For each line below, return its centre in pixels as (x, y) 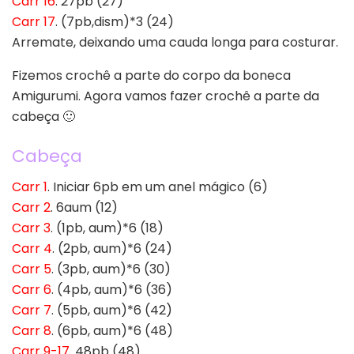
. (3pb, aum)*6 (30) (111, 269)
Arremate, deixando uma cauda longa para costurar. (175, 43)
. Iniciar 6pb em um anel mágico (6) (158, 186)
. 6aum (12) (84, 207)
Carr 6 (32, 289)
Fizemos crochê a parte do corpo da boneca (151, 76)
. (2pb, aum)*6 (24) (112, 248)
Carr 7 (32, 310)
